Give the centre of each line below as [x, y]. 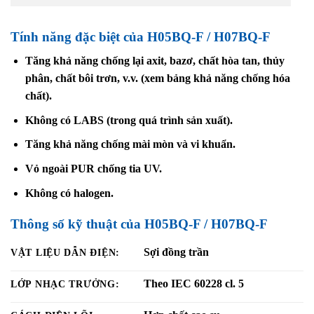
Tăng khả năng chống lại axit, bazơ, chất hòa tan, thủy [155, 61]
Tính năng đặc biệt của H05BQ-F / [112, 36]
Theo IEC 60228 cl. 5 [194, 284]
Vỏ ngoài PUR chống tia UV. [93, 169]
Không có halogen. [69, 193]
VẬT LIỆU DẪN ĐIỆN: [65, 253]
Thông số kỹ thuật [66, 224]
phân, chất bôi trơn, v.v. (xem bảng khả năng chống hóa [157, 78]
